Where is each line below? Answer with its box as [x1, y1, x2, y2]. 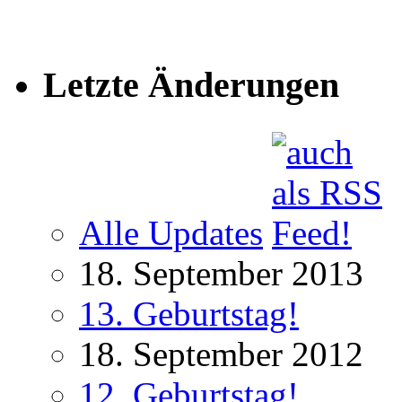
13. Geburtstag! [79, 294, 299, 334]
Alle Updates [79, 214, 263, 253]
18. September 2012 [79, 335, 363, 374]
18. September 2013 [79, 254, 363, 293]
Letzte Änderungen [43, 65, 339, 106]
